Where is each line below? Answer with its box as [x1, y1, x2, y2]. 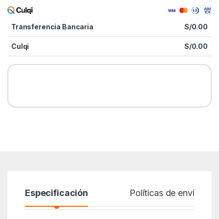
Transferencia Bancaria [11, 22, 93, 31]
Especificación [24, 188, 88, 198]
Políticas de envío [130, 188, 200, 198]
